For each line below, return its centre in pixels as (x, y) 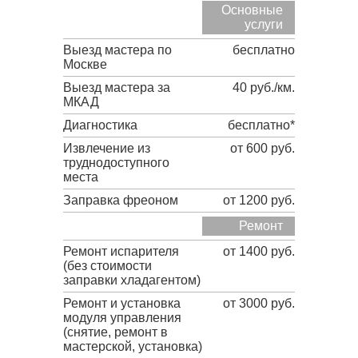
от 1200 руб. (259, 200)
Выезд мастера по (117, 50)
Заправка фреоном (121, 200)
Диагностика (100, 125)
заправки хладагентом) (132, 280)
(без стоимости (107, 266)
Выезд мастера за (117, 88)
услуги (264, 24)
